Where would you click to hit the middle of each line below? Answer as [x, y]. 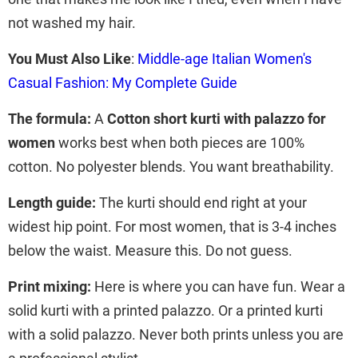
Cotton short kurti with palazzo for [217, 118]
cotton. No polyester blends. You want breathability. [171, 166]
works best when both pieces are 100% [180, 142]
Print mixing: [50, 286]
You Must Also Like [70, 58]
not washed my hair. [72, 22]
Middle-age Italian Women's [225, 58]
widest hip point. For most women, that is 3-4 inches [172, 226]
